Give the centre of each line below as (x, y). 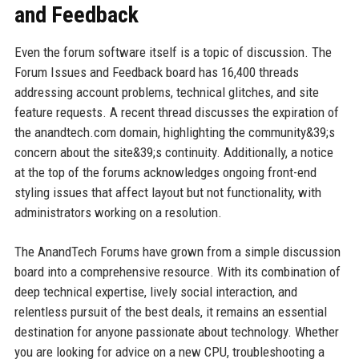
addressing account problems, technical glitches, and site (166, 92)
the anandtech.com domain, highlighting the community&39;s (174, 132)
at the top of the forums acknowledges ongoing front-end (165, 172)
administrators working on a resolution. (118, 212)
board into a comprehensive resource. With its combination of (177, 272)
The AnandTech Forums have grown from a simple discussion (177, 252)
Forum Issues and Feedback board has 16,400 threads (156, 72)
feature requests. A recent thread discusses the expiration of (176, 112)
